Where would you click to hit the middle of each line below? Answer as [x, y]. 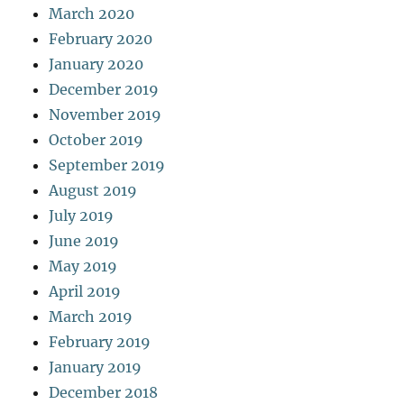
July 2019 [82, 215]
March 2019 [91, 316]
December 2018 [104, 392]
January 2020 [96, 64]
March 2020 [92, 13]
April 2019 [85, 291]
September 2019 [107, 165]
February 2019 [100, 341]
